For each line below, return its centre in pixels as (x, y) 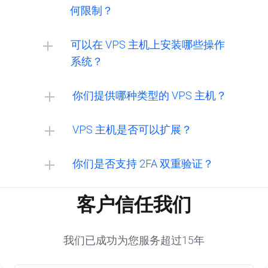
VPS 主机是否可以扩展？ (132, 130)
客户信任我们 (134, 205)
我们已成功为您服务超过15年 (134, 240)
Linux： (77, 155)
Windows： (86, 222)
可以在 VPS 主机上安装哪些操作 (148, 45)
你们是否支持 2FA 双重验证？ (143, 164)
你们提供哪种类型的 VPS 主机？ (150, 95)
